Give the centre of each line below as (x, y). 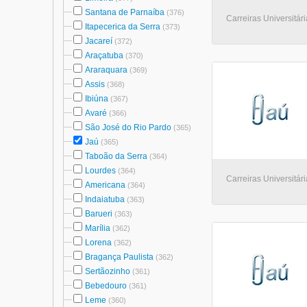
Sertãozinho (108, 271)
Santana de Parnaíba (125, 12)
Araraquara (106, 70)
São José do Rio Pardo (128, 127)
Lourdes (100, 171)
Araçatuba (104, 56)
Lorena (98, 243)
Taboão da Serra (116, 156)
